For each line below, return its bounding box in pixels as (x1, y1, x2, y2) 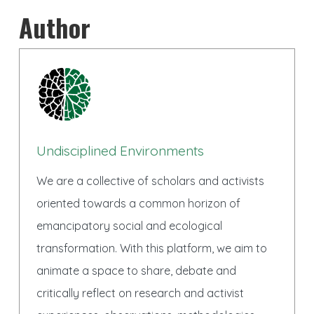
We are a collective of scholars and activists (36, 174, 264, 188)
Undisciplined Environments (36, 142, 204, 159)
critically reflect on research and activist (36, 286, 244, 300)
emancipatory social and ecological (36, 219, 222, 233)
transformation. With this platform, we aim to (36, 241, 267, 255)
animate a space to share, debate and (36, 264, 236, 278)
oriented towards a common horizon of (36, 196, 240, 210)
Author (18, 8, 90, 46)
